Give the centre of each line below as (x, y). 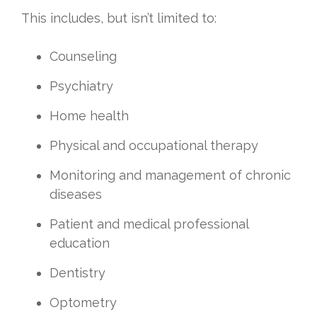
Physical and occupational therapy (154, 146)
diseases (76, 195)
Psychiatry (81, 86)
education (80, 243)
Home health (89, 116)
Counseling (83, 57)
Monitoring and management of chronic (170, 175)
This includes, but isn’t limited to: (119, 18)
